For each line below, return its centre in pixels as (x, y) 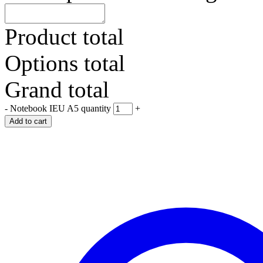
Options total (65, 63)
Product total (64, 36)
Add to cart (28, 121)
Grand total (57, 89)
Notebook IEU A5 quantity (60, 108)
